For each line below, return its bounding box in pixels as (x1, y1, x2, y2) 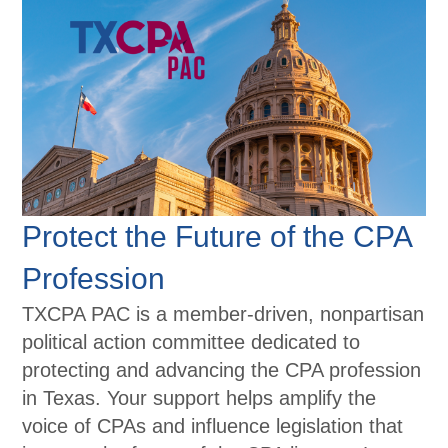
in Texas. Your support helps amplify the (22, 387, 377, 410)
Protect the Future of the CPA (22, 220, 412, 254)
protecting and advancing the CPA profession (22, 359, 422, 382)
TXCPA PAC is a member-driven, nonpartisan (22, 303, 425, 326)
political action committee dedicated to (22, 331, 361, 354)
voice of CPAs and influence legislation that (22, 415, 404, 438)
